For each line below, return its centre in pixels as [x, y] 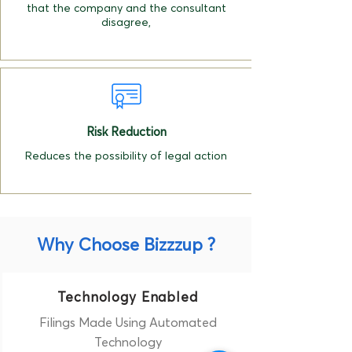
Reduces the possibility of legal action [126, 156]
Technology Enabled [128, 297]
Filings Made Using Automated [128, 322]
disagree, [126, 22]
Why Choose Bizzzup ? [126, 244]
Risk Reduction [126, 132]
